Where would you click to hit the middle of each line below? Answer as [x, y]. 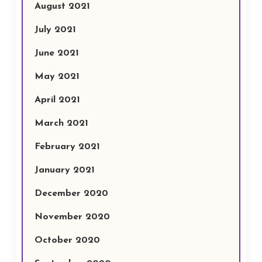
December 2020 [71, 194]
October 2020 [67, 240]
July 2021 [55, 30]
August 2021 [62, 6]
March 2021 [61, 123]
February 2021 [67, 147]
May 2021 [57, 77]
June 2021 [56, 53]
